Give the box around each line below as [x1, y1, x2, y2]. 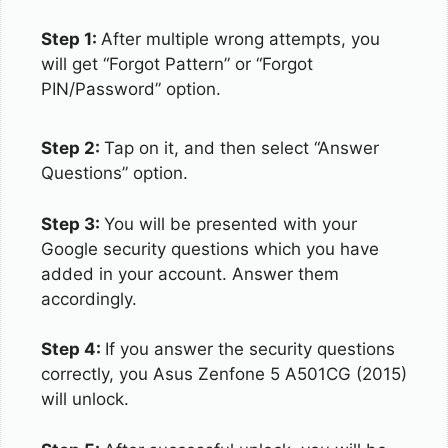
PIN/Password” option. [41, 78, 221, 99]
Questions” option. [41, 163, 188, 183]
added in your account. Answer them [41, 263, 339, 284]
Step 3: [41, 213, 104, 234]
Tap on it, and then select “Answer [104, 138, 379, 158]
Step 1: [41, 28, 101, 49]
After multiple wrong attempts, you [101, 28, 380, 49]
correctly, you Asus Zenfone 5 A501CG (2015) [41, 364, 407, 384]
